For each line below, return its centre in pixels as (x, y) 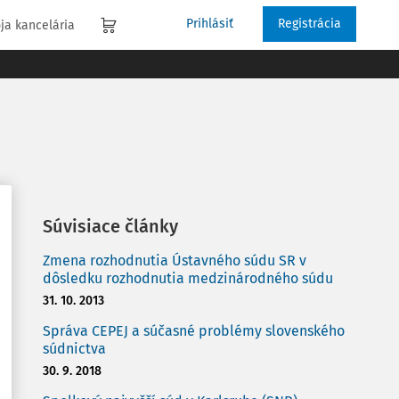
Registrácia (309, 24)
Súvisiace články (110, 226)
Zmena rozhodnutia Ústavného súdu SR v (175, 261)
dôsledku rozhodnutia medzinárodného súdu (188, 278)
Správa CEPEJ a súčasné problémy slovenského (194, 331)
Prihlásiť (210, 24)
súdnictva (74, 349)
